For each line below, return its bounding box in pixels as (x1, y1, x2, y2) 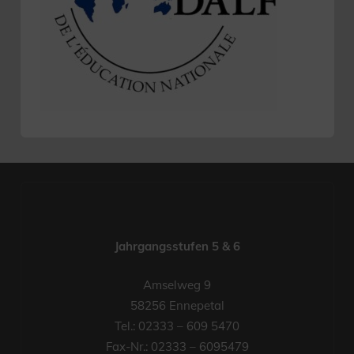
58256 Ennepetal (130, 297, 224, 313)
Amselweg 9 (143, 277, 211, 292)
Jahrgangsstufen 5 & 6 (114, 239, 240, 254)
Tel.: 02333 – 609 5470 (115, 318, 239, 333)
